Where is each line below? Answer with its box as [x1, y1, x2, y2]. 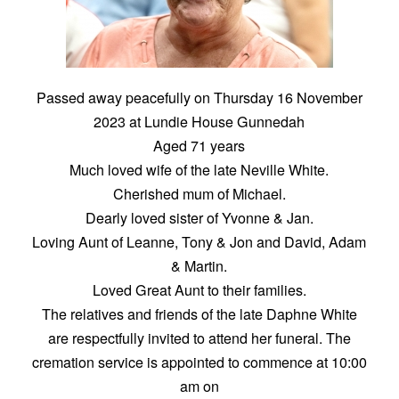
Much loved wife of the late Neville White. [69, 159, 330, 180]
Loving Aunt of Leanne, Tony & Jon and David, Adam [32, 232, 367, 252]
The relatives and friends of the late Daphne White [41, 304, 357, 324]
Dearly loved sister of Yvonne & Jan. [85, 208, 313, 228]
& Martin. [171, 256, 228, 276]
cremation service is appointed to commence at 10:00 [31, 352, 367, 372]
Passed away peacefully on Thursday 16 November [36, 87, 362, 108]
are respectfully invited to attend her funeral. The [47, 328, 351, 348]
